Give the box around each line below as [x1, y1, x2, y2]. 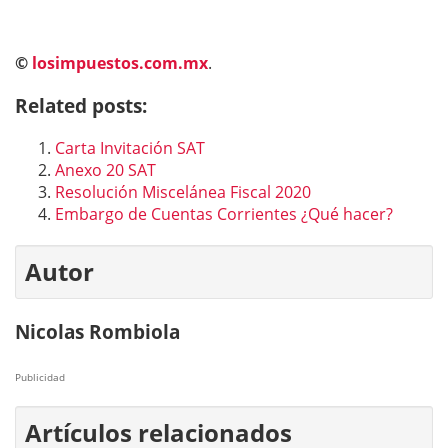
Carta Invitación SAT [55, 137, 205, 160]
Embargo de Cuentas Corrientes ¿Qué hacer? [55, 203, 393, 226]
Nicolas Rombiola [15, 319, 180, 345]
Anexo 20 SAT [55, 159, 156, 182]
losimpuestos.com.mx [32, 51, 208, 74]
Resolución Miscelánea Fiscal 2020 [55, 181, 311, 204]
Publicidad [15, 370, 65, 384]
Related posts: [15, 92, 147, 118]
